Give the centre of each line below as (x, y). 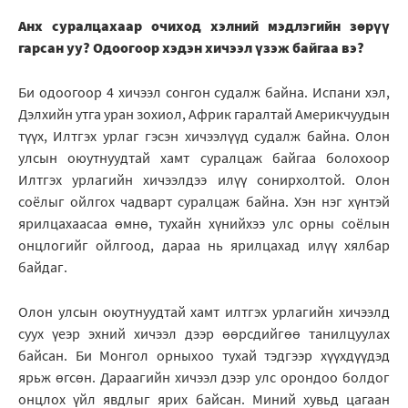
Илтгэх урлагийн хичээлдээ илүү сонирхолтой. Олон (204, 180)
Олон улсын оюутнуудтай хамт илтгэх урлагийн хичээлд (204, 312)
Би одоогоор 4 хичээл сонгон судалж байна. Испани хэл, (204, 92)
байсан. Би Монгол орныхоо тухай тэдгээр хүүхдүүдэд (204, 356)
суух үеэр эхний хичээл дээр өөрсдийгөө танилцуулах (204, 334)
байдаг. (43, 267)
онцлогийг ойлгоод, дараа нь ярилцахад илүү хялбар (204, 245)
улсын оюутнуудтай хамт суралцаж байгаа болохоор (204, 158)
